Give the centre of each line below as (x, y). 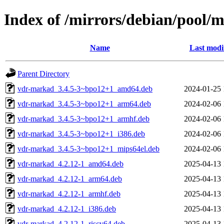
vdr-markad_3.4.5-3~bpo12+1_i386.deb (81, 133)
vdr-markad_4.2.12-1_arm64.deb (70, 178)
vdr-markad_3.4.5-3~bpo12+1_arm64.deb (84, 103)
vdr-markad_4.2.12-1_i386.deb (67, 208)
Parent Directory (43, 73)
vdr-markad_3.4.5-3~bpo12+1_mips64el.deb (88, 148)
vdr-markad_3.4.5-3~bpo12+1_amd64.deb (85, 88)
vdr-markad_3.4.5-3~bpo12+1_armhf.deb (83, 118)
